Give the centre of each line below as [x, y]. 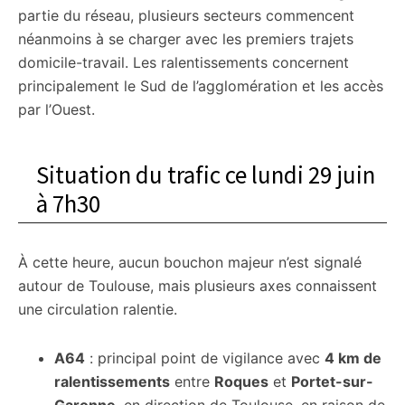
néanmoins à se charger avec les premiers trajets [186, 39]
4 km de [353, 358]
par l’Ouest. [57, 109]
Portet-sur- [332, 381]
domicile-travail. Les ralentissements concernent [184, 62]
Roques [241, 381]
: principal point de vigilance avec [205, 358]
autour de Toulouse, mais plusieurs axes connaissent [198, 286]
